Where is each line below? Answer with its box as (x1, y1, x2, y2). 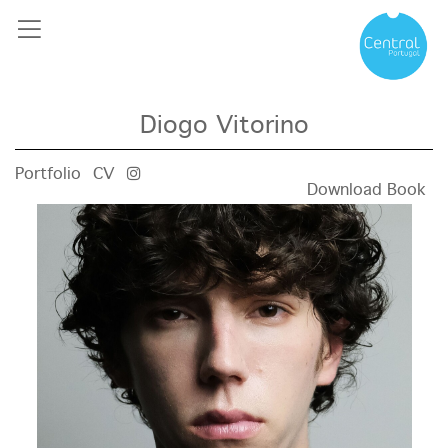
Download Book (307, 182, 426, 199)
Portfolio (15, 166, 81, 183)
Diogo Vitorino (139, 114, 309, 139)
